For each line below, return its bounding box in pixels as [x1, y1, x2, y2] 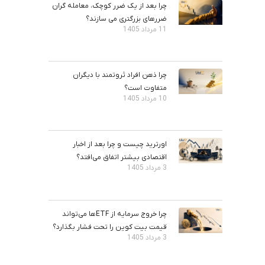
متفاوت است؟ [124, 83, 167, 93]
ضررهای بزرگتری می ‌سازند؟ [86, 14, 167, 24]
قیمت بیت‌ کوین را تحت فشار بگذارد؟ [53, 222, 167, 232]
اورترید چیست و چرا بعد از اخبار [73, 140, 167, 150]
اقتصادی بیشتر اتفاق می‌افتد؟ [76, 153, 167, 163]
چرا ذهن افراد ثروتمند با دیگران [73, 70, 167, 80]
